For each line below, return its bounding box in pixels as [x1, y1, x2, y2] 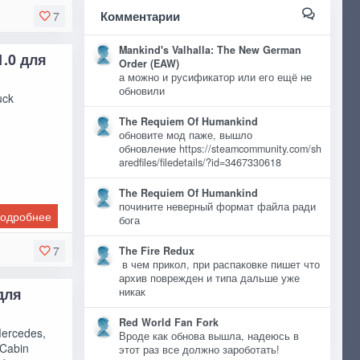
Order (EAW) [118, 56, 179, 71]
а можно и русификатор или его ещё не [118, 70, 312, 84]
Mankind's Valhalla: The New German [118, 43, 301, 57]
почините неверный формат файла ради [118, 199, 316, 214]
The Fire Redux [118, 243, 194, 258]
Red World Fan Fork [118, 315, 219, 329]
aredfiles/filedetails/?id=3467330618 [118, 155, 281, 170]
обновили [118, 84, 171, 98]
